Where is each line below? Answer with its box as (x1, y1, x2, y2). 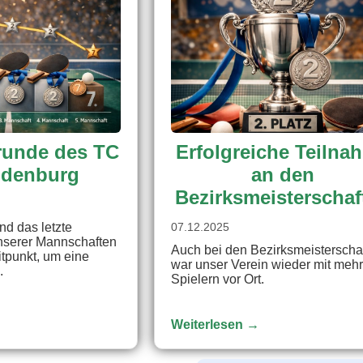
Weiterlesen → (171, 317, 260, 331)
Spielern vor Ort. (171, 271, 265, 286)
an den (250, 163, 314, 186)
